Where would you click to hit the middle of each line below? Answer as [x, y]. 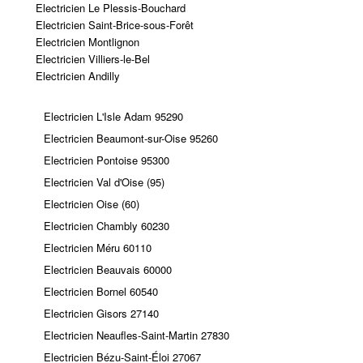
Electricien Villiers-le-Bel [92, 58]
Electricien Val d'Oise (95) [104, 181]
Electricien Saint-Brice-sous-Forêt [114, 24]
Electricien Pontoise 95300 [106, 160]
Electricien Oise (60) [91, 203]
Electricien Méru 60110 [97, 247]
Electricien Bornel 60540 [100, 291]
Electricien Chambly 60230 [106, 225]
